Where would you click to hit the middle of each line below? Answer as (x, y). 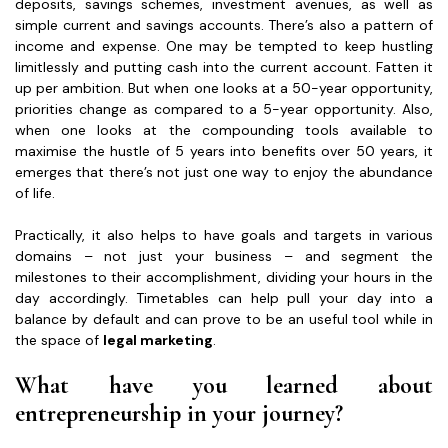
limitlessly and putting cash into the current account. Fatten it (224, 66)
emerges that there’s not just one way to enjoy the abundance (224, 171)
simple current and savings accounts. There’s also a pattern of (224, 24)
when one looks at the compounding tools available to (224, 129)
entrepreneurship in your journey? (179, 413)
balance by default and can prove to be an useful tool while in (224, 318)
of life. (35, 192)
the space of (59, 339)
